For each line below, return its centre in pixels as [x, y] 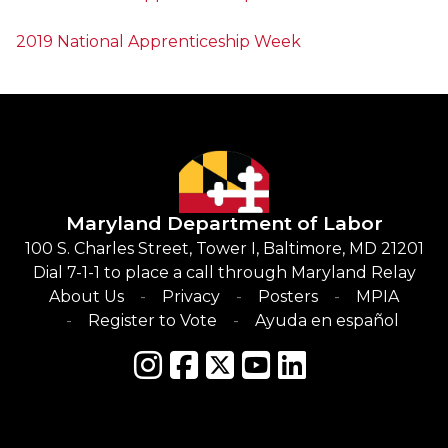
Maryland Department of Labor [224, 222]
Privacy [191, 296]
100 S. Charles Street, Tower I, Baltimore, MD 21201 [224, 248]
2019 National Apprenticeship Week [158, 42]
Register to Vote [152, 320]
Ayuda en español [326, 320]
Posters [288, 296]
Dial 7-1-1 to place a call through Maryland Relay [224, 272]
